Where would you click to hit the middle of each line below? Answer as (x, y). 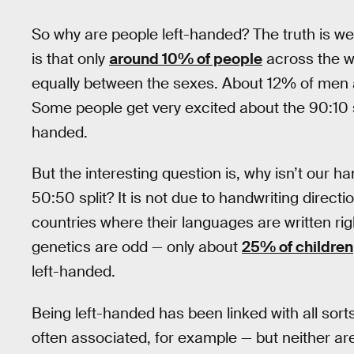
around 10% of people (186, 58)
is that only (70, 58)
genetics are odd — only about (137, 247)
